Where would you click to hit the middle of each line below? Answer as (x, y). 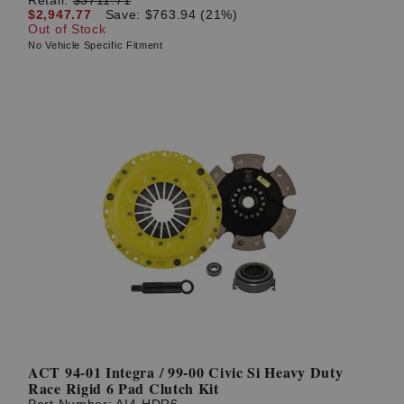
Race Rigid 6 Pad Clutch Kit (124, 389)
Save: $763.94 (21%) (171, 14)
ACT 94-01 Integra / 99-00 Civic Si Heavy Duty (186, 372)
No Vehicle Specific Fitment (96, 45)
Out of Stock (67, 28)
